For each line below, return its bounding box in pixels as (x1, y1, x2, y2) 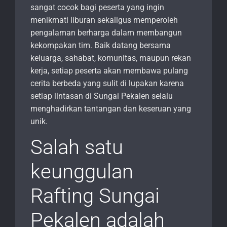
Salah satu (30, 135, 123, 160)
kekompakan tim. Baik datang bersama (30, 41, 171, 51)
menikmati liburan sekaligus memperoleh (30, 15, 178, 25)
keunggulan (30, 160, 133, 184)
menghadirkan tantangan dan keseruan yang (30, 104, 191, 114)
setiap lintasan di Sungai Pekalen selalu (30, 91, 173, 101)
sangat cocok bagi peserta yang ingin (30, 3, 164, 13)
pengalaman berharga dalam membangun (30, 28, 182, 38)
